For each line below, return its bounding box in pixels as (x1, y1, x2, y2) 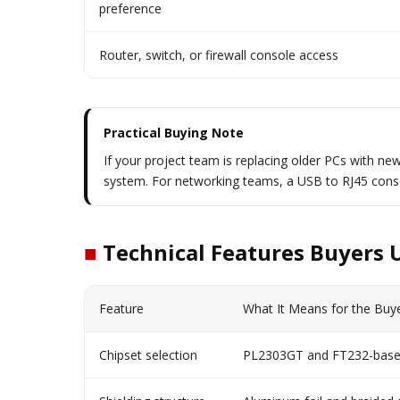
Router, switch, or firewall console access (99, 46, 338, 63)
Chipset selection (99, 346, 197, 363)
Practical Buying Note (104, 124, 244, 141)
